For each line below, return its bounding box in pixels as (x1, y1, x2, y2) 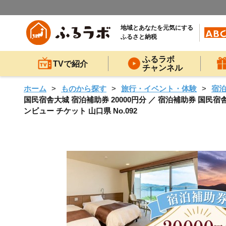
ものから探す (61, 84, 106, 93)
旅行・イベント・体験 (121, 84, 197, 93)
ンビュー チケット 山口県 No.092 (24, 106, 137, 115)
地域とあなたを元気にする (121, 24, 193, 32)
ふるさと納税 (121, 33, 157, 41)
